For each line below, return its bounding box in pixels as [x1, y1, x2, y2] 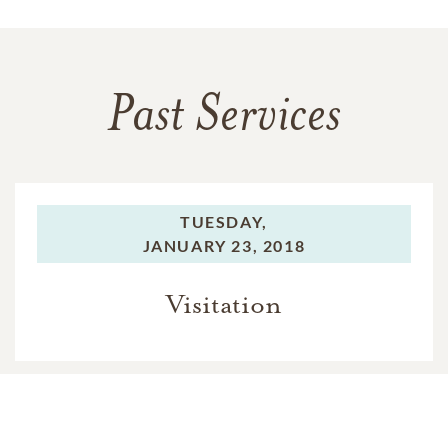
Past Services [107, 92, 341, 145]
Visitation [166, 288, 282, 322]
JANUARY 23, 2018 [142, 236, 306, 256]
